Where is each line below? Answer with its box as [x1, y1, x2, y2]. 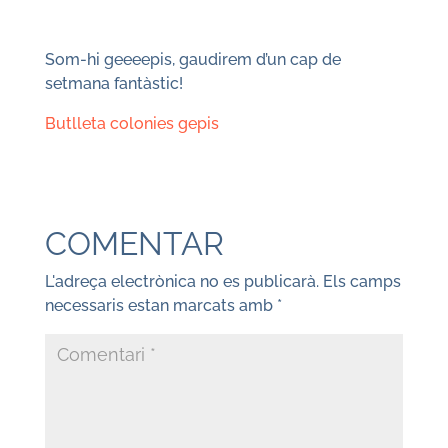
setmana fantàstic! [44, 74, 183, 93]
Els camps [322, 272, 401, 291]
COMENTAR [44, 225, 224, 262]
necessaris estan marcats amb [44, 296, 277, 315]
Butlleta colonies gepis [44, 114, 219, 133]
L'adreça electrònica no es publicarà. [44, 272, 319, 291]
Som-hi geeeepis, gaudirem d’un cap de [44, 50, 341, 69]
